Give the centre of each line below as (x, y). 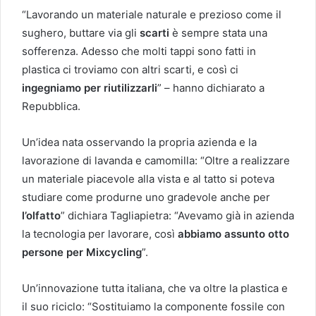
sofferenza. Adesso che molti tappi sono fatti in (139, 51)
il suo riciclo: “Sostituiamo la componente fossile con (153, 306)
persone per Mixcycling (82, 252)
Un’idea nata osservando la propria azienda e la (139, 142)
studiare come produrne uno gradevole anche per (146, 197)
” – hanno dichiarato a (211, 87)
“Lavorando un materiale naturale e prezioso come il (152, 14)
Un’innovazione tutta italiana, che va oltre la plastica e (155, 288)
